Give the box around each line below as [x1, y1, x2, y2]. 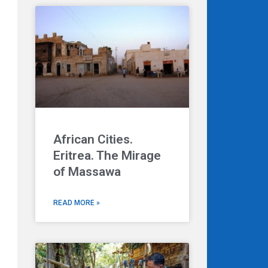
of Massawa [53, 164, 121, 179]
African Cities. [53, 132, 133, 147]
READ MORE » [53, 198, 100, 207]
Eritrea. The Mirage [53, 148, 161, 163]
